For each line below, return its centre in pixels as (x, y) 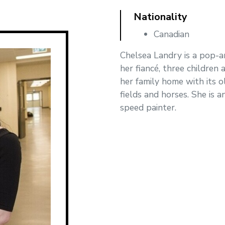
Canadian (172, 34)
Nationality (160, 17)
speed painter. (149, 107)
